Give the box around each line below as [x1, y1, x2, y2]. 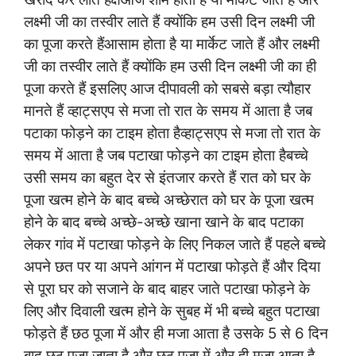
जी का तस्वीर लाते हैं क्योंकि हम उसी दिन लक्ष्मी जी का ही [24, 56, 316, 75]
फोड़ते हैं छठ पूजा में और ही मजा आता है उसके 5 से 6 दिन [24, 323, 328, 342]
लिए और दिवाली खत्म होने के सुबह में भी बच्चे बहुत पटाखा [24, 301, 319, 320]
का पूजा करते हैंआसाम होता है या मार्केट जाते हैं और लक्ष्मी [24, 34, 319, 53]
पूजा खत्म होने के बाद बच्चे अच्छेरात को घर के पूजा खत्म [24, 190, 314, 209]
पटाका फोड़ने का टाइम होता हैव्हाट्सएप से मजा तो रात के [24, 123, 320, 142]
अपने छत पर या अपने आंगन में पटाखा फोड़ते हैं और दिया [24, 257, 320, 276]
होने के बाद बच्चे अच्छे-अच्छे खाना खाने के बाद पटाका [24, 212, 304, 231]
